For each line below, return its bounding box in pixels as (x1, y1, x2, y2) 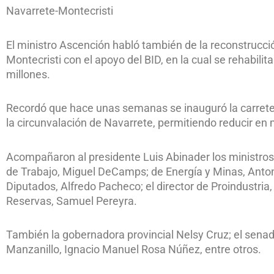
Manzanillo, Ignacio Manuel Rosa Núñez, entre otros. (6, 243, 261, 256)
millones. (6, 67, 50, 81)
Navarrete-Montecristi (6, 4, 113, 18)
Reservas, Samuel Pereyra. (6, 194, 137, 207)
